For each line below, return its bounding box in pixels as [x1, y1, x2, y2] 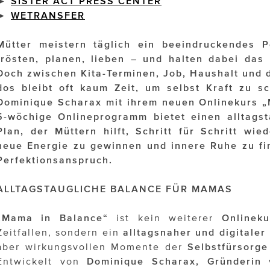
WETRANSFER [11, 10, 85, 21]
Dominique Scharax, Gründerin [87, 256, 262, 267]
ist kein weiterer [116, 212, 222, 224]
